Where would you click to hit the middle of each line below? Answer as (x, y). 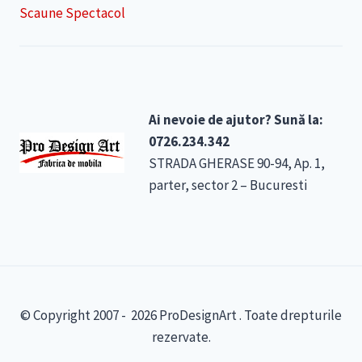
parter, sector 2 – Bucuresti (228, 185)
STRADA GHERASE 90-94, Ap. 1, (237, 163)
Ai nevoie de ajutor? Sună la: (236, 119)
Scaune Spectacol (72, 13)
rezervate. (181, 337)
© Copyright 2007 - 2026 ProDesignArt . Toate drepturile (181, 315)
